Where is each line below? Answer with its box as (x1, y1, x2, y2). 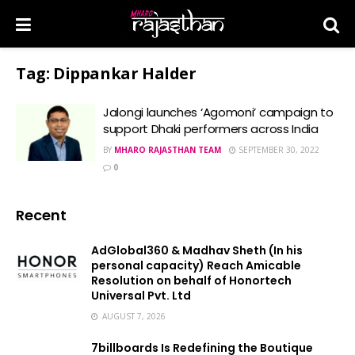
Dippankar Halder (53, 63, 197, 84)
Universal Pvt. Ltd (91, 288, 191, 303)
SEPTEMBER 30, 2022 (236, 144, 319, 155)
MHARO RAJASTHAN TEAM (114, 144, 221, 155)
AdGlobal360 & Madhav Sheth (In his (91, 242, 303, 258)
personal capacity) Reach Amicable (91, 258, 301, 273)
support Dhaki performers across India (103, 120, 319, 137)
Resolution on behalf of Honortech (91, 273, 292, 288)
